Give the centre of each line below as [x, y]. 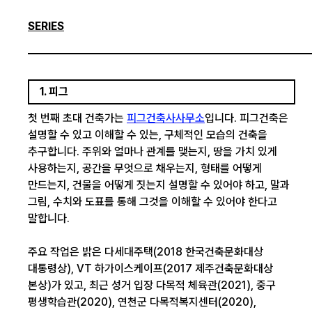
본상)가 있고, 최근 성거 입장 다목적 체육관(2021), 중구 [152, 285]
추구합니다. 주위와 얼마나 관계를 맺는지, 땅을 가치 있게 [153, 151]
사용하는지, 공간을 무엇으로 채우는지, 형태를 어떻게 [145, 168]
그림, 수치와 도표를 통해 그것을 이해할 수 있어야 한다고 [153, 202]
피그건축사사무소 [166, 118]
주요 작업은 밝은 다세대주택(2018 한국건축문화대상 [146, 252]
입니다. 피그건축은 [247, 118]
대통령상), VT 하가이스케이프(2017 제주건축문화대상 [150, 268]
